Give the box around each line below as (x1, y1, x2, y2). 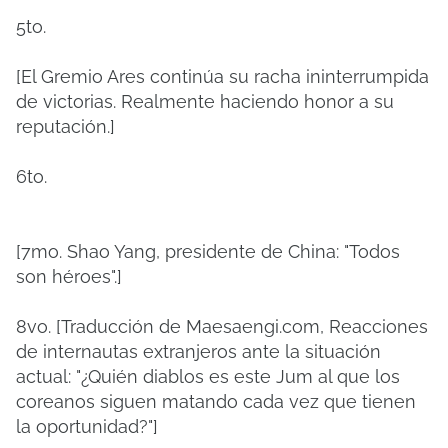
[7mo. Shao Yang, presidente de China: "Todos (16, 241, 400, 262)
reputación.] (16, 116, 115, 137)
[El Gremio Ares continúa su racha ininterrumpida (16, 66, 429, 87)
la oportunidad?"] (16, 416, 158, 437)
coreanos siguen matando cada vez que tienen (16, 391, 416, 412)
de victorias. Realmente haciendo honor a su (16, 91, 394, 112)
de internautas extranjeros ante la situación (16, 341, 381, 362)
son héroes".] (16, 266, 122, 287)
